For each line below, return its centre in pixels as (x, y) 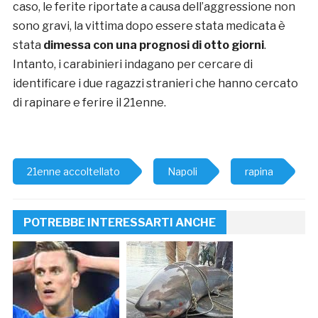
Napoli (182, 171)
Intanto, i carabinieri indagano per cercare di (132, 64)
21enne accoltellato (73, 171)
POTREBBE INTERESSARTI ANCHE (119, 222)
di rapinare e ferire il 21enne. (89, 102)
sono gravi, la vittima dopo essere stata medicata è (149, 26)
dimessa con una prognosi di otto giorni (153, 45)
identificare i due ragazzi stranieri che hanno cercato (155, 83)
